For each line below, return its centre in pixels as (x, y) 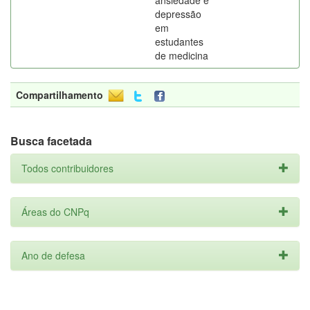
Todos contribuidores (67, 168)
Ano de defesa (53, 255)
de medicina (182, 55)
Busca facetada (51, 141)
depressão (178, 14)
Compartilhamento (60, 95)
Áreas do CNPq (55, 212)
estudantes (179, 42)
